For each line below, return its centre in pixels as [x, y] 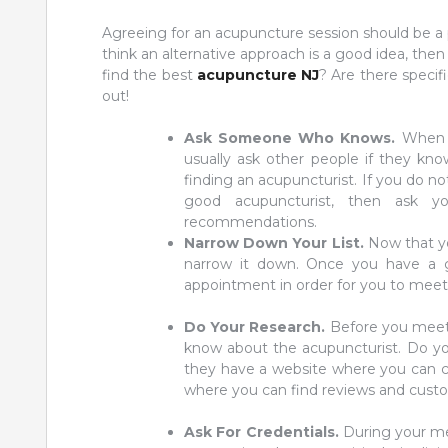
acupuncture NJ [258, 74]
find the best [149, 74]
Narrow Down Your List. [276, 242]
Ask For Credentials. [263, 431]
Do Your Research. [257, 326]
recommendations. [250, 221]
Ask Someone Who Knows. [293, 137]
